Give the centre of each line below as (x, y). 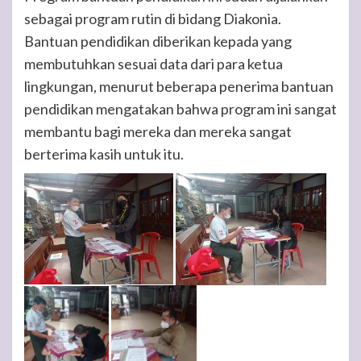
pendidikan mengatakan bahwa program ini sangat (180, 108)
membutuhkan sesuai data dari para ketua (154, 63)
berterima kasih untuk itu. (104, 154)
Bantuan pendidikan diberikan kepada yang (158, 41)
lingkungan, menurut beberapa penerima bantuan (179, 86)
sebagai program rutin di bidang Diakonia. (153, 18)
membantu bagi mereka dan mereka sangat (158, 131)
